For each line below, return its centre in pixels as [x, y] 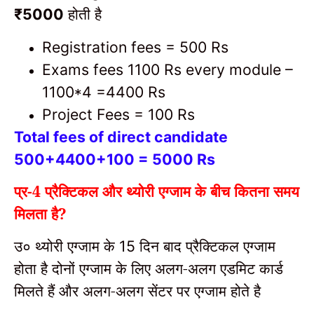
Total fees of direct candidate [121, 136]
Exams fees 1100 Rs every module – [168, 69]
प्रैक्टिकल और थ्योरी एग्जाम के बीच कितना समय [172, 191]
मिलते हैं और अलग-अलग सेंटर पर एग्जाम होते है [137, 291]
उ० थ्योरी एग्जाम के [67, 246]
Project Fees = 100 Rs [118, 114]
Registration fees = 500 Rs [135, 47]
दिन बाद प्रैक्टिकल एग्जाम [207, 246]
